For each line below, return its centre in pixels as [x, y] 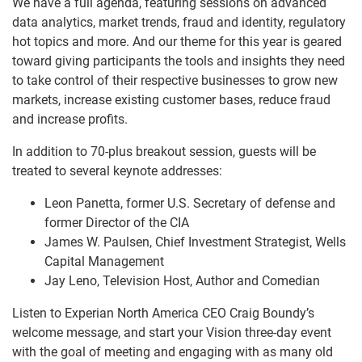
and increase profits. [70, 119]
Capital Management [104, 261]
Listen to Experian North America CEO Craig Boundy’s [163, 313]
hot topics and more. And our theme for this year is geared [177, 42]
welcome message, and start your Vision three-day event [172, 333]
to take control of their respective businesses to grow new [175, 80]
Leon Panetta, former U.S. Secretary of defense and [190, 203]
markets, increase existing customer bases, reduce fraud [171, 100]
